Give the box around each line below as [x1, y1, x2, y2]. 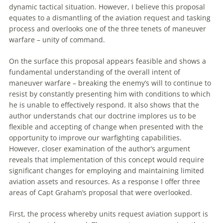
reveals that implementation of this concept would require [9, 155, 204, 165]
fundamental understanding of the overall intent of [9, 67, 180, 77]
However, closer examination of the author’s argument [9, 144, 190, 154]
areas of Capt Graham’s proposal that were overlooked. [9, 188, 192, 198]
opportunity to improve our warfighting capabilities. [9, 133, 182, 143]
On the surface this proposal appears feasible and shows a [9, 56, 206, 66]
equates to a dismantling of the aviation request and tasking [9, 13, 211, 23]
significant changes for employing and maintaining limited [9, 166, 204, 176]
